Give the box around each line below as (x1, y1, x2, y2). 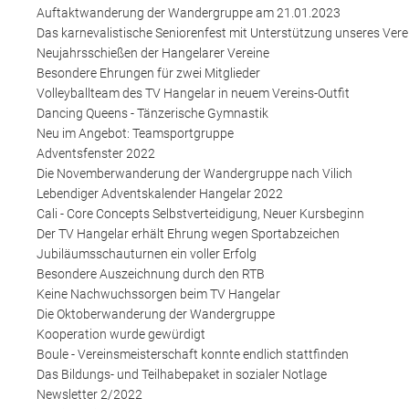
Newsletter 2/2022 (37, 386, 142, 402)
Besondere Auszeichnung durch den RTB (37, 266, 265, 281)
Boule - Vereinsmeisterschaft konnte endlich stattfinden (37, 346, 349, 362)
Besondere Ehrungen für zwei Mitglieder (37, 65, 260, 80)
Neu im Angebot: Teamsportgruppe (37, 125, 234, 141)
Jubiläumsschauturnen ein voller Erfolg (37, 246, 257, 261)
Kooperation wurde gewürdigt (37, 326, 205, 341)
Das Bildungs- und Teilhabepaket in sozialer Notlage (37, 366, 327, 382)
